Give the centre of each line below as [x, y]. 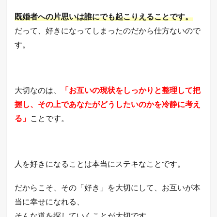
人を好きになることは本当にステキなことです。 [100, 163]
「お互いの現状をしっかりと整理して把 [131, 90]
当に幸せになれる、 [49, 201]
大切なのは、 [38, 90]
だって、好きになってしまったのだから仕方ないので [108, 30]
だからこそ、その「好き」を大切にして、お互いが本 [108, 187]
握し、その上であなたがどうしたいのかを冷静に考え [108, 104]
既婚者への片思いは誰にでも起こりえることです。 [104, 16]
